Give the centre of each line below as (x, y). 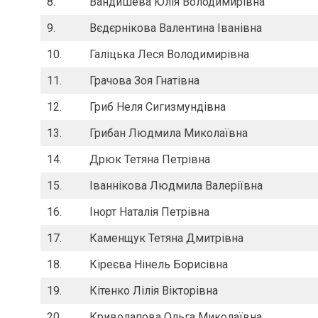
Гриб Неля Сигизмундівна (158, 107)
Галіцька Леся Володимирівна (169, 55)
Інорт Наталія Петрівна (149, 212)
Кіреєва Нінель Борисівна (159, 265)
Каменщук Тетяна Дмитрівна (166, 238)
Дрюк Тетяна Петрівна (150, 160)
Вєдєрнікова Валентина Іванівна (176, 28)
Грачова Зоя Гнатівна (144, 81)
